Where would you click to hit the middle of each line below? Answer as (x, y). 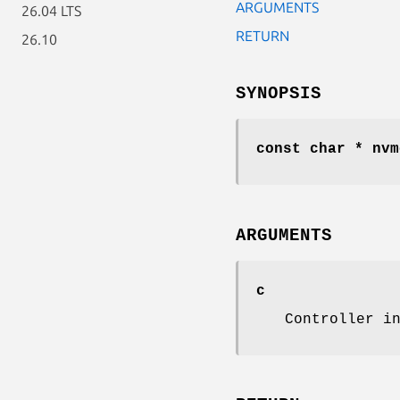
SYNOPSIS (279, 93)
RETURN (262, 35)
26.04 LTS (51, 11)
